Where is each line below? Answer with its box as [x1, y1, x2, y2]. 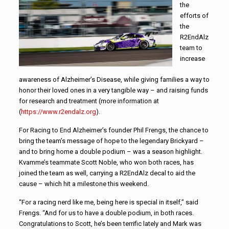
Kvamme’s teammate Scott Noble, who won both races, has [18, 158, 194, 166]
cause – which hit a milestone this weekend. [18, 179, 149, 188]
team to [179, 43, 202, 52]
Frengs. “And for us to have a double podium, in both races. [18, 209, 194, 217]
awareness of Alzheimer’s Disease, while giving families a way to [18, 75, 210, 83]
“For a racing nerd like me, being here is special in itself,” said [18, 198, 198, 206]
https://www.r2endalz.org [20, 107, 96, 116]
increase [179, 54, 205, 62]
